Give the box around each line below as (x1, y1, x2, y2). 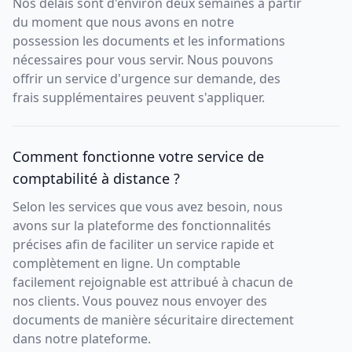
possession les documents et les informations (13, 32, 285, 49)
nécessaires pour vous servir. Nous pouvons (13, 51, 273, 68)
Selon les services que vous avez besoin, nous (13, 198, 283, 215)
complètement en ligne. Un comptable (13, 255, 240, 272)
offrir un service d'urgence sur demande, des (13, 70, 280, 87)
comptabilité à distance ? (13, 169, 180, 188)
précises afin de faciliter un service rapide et (13, 236, 274, 253)
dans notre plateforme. (13, 330, 151, 347)
